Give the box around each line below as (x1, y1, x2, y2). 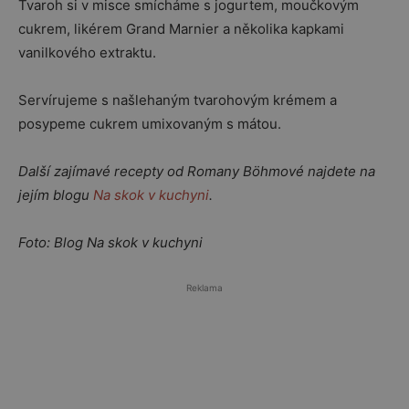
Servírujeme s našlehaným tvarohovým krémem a (18, 91, 337, 109)
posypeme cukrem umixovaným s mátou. (18, 115, 281, 132)
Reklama (186, 282, 223, 293)
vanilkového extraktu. (18, 44, 156, 61)
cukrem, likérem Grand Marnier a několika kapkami (18, 20, 344, 37)
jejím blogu (18, 186, 93, 204)
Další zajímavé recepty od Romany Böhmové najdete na (18, 163, 375, 180)
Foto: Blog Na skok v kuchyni (18, 234, 203, 251)
